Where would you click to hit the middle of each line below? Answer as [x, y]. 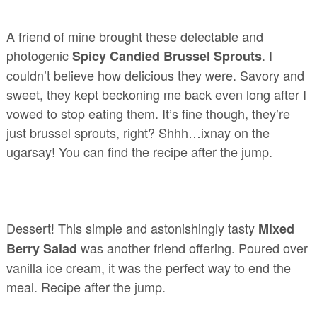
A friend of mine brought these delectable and [134, 36]
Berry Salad [43, 249]
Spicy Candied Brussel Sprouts [167, 56]
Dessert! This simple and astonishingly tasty [132, 228]
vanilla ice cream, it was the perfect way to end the [148, 268]
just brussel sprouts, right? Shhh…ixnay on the [138, 133]
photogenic [39, 56]
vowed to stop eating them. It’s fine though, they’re [148, 114]
